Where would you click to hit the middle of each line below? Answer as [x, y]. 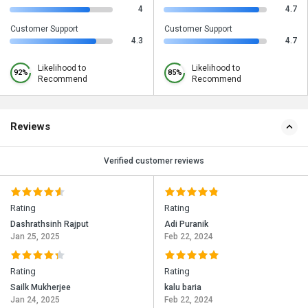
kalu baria [183, 288]
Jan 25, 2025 [35, 237]
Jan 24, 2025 [35, 300]
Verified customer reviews [154, 161]
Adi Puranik [186, 224]
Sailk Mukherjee [41, 288]
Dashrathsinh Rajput [49, 224]
